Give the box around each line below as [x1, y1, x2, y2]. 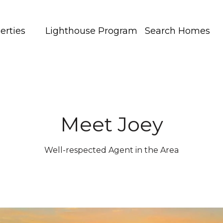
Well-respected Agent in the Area [44, 145, 179, 155]
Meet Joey [60, 112, 163, 136]
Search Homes [145, 25, 210, 36]
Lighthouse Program [45, 25, 137, 36]
